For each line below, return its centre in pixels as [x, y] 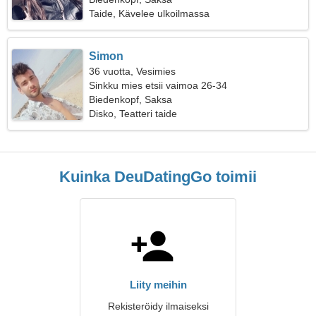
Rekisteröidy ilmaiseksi [158, 306]
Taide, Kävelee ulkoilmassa [150, 13]
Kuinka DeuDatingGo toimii [158, 177]
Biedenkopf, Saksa [131, 99]
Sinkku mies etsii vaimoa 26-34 [158, 85]
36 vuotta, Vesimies [133, 71]
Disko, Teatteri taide [133, 114]
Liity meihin [158, 285]
